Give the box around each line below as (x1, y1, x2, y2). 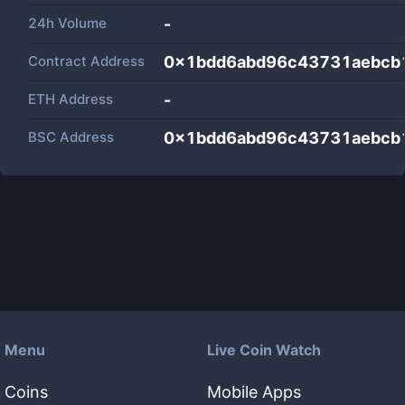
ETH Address (28, 90, 113, 108)
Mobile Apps (207, 382, 301, 401)
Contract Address (28, 52, 145, 70)
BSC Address (28, 128, 114, 146)
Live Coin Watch (207, 341, 321, 359)
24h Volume (28, 14, 107, 32)
